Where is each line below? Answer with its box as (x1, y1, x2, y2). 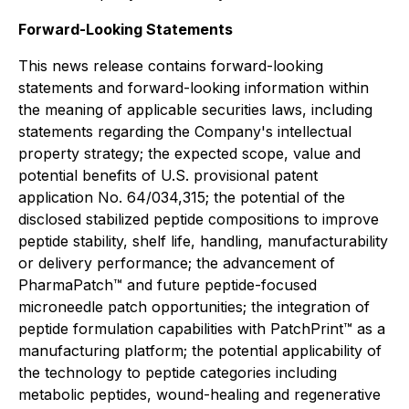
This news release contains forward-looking (18, 57, 323, 76)
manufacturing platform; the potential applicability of (18, 341, 382, 361)
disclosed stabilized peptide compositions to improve (18, 210, 379, 229)
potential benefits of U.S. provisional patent (18, 166, 318, 185)
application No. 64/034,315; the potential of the (18, 188, 345, 207)
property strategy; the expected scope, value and (18, 144, 361, 163)
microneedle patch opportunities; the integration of (18, 298, 370, 317)
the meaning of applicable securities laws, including (18, 100, 372, 120)
